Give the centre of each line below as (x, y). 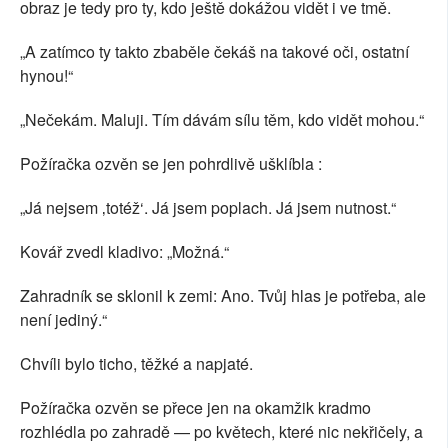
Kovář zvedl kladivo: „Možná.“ (124, 252)
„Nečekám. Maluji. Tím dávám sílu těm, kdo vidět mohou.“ (222, 120)
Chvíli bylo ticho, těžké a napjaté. (136, 364)
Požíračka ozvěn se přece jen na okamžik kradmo (195, 408)
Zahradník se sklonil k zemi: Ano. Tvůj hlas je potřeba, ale (223, 296)
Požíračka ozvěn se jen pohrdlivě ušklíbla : (171, 164)
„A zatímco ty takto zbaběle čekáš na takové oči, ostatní (214, 52)
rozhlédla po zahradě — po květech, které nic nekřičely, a (221, 432)
